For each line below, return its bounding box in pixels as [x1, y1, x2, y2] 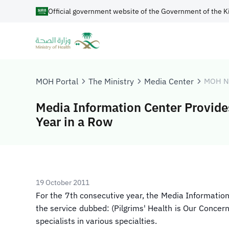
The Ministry [88, 76, 134, 86]
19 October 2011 [36, 178, 89, 187]
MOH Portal [36, 76, 78, 86]
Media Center [144, 76, 194, 86]
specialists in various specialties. [36, 216, 157, 226]
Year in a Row [36, 113, 113, 130]
